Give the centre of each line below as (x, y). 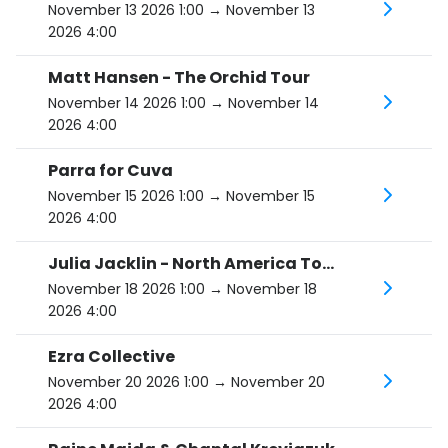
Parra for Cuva (110, 170)
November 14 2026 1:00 (127, 103)
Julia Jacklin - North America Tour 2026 (328, 263)
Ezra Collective (111, 356)
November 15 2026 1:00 (126, 196)
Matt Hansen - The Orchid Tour (179, 77)
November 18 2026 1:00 (126, 289)
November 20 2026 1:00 (128, 382)
